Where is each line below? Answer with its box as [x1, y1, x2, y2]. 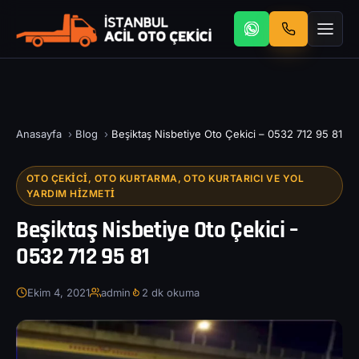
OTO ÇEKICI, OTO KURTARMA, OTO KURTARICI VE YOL [26, 172, 305, 184]
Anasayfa [16, 127, 62, 140]
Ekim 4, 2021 [27, 286, 90, 299]
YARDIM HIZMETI [26, 188, 115, 200]
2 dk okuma [142, 286, 200, 299]
